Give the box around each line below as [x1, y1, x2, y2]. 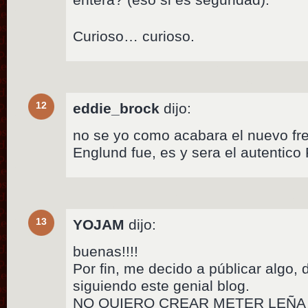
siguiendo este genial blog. [73, 278, 250, 294]
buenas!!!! [73, 243, 139, 260]
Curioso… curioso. [73, 28, 195, 45]
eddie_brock [73, 100, 160, 117]
